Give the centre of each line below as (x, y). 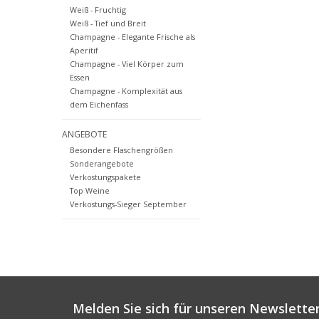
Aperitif (84, 51)
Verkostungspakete (105, 177)
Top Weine (89, 190)
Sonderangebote (101, 163)
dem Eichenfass (99, 105)
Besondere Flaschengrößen (121, 150)
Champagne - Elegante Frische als (132, 37)
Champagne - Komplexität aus (126, 91)
